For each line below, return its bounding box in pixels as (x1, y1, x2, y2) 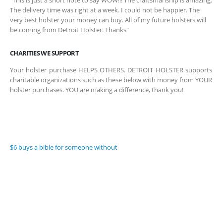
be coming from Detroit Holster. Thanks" (10, 25, 129, 35)
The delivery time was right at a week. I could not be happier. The (10, 5, 200, 15)
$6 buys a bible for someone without (10, 142, 117, 152)
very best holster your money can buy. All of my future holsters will (10, 15, 206, 25)
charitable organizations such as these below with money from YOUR (10, 75, 212, 85)
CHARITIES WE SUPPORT (10, 49, 79, 58)
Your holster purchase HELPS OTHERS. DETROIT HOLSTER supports (10, 65, 212, 75)
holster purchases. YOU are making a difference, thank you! (10, 85, 183, 95)
